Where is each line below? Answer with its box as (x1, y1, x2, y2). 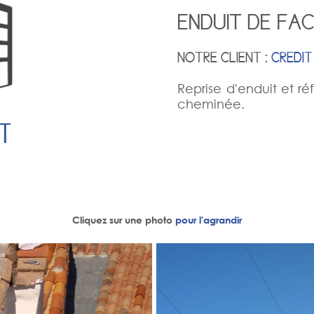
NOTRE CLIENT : (177, 49, 272, 67)
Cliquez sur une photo (72, 214, 175, 226)
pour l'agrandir (175, 214, 242, 226)
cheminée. (177, 96, 245, 112)
